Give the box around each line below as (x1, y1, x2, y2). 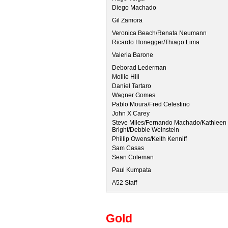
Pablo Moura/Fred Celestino (112, 100, 190, 108)
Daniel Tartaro (112, 82, 151, 90)
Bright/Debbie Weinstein (112, 126, 179, 133)
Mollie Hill (112, 73, 139, 80)
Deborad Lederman (112, 64, 166, 71)
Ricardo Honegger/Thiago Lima (112, 38, 199, 46)
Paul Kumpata (112, 166, 151, 174)
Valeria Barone (112, 51, 153, 59)
